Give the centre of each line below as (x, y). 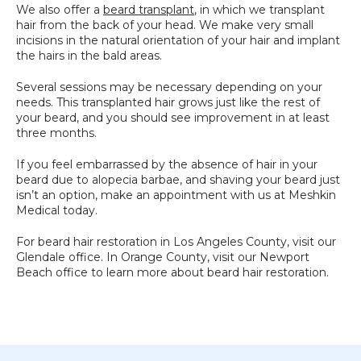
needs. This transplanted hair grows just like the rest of (168, 102)
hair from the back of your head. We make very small (165, 25)
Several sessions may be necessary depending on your (169, 87)
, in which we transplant (259, 9)
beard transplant (149, 9)
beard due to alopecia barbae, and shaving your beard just (178, 179)
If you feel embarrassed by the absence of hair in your (167, 164)
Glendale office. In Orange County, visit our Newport (163, 257)
